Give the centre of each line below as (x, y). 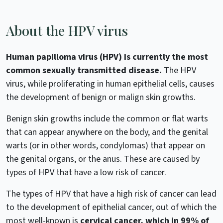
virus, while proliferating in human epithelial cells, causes (110, 84)
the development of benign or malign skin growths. (101, 97)
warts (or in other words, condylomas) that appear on (106, 145)
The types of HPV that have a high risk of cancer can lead (111, 194)
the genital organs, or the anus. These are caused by (103, 159)
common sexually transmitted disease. (85, 70)
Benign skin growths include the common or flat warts (107, 118)
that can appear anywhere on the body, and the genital (107, 132)
